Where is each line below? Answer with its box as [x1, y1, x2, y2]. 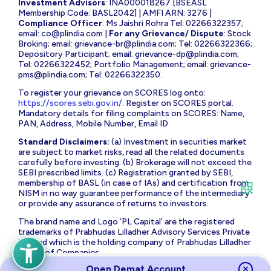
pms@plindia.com [18, 69, 85, 80]
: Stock [224, 28, 251, 39]
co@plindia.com [41, 28, 103, 39]
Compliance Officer [18, 18, 102, 28]
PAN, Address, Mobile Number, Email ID [18, 118, 168, 129]
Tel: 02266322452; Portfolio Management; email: [18, 59, 210, 70]
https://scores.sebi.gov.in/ [18, 97, 122, 108]
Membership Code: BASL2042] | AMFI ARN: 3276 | [18, 7, 212, 18]
